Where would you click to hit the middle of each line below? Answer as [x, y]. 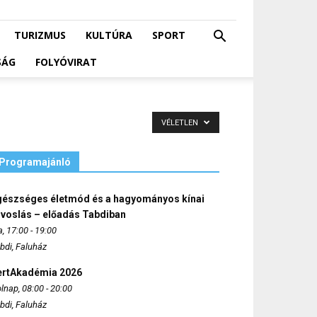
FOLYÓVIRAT [66, 62]
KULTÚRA [109, 35]
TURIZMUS [40, 35]
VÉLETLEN [181, 123]
